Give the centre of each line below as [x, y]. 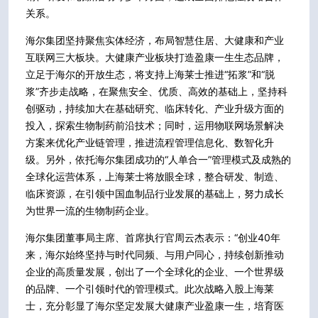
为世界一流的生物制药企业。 [90, 210]
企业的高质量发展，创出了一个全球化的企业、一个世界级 [155, 271]
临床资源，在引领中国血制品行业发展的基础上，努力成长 [155, 193]
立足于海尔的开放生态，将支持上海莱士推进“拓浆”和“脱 [150, 74]
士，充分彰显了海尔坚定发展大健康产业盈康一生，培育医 [155, 305]
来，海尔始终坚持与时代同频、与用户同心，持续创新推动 [155, 254]
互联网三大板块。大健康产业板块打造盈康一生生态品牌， [155, 57]
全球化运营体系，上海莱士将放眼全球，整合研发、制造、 [155, 176]
